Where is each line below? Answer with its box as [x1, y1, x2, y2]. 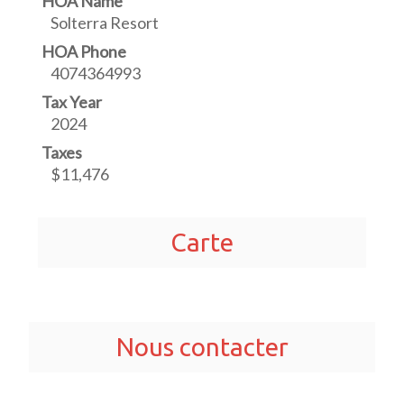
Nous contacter [115, 333, 289, 362]
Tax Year [41, 92, 103, 113]
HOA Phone [41, 41, 127, 62]
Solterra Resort [50, 13, 160, 33]
